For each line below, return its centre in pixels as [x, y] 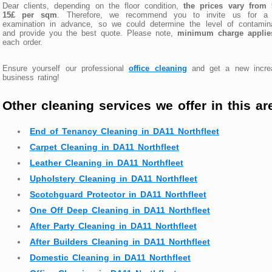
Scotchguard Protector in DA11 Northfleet [118, 195]
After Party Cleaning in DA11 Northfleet [113, 226]
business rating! [31, 77]
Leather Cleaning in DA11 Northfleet [107, 163]
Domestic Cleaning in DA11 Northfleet [110, 258]
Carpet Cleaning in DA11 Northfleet [104, 147]
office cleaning [158, 68]
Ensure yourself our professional [66, 68]
